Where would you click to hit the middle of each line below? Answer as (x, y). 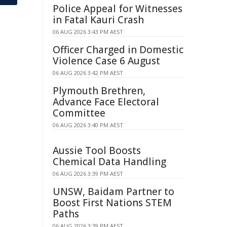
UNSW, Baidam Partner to (113, 192)
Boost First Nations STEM (112, 203)
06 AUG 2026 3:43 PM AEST (88, 32)
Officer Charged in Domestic (118, 50)
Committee (79, 113)
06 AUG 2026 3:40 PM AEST (88, 125)
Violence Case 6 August (106, 61)
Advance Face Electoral (106, 102)
